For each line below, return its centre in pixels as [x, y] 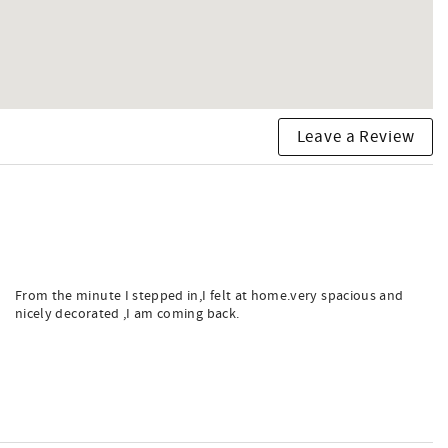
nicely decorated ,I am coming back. [127, 314]
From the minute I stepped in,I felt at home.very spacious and [209, 296]
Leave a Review [355, 136]
